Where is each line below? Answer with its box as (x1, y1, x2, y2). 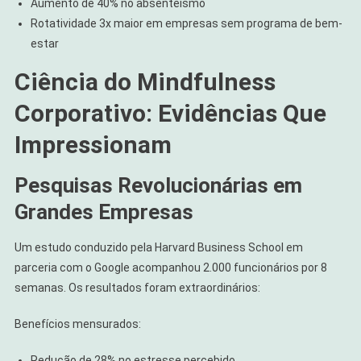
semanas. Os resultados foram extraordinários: (14, 280, 260, 294)
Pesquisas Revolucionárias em (14, 172, 302, 197)
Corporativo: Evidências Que (14, 98, 326, 127)
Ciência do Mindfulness (14, 67, 276, 96)
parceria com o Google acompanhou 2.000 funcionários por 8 (14, 260, 327, 274)
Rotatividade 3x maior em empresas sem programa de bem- (30, 16, 342, 30)
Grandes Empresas (14, 199, 193, 224)
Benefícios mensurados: (14, 317, 141, 330)
